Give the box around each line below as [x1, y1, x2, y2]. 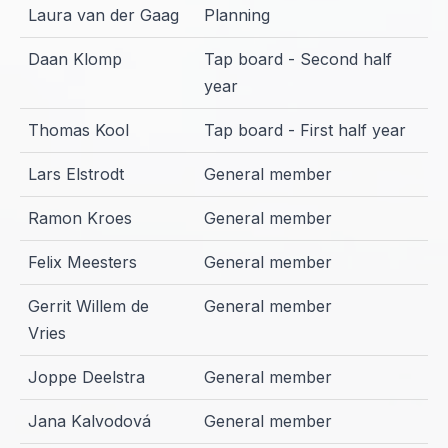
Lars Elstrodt [28, 164, 124, 185]
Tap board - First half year [204, 120, 406, 141]
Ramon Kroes [28, 208, 132, 229]
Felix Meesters [28, 252, 137, 273]
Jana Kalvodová [28, 411, 151, 432]
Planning [204, 5, 270, 26]
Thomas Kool [28, 120, 129, 141]
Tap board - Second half [204, 49, 392, 70]
